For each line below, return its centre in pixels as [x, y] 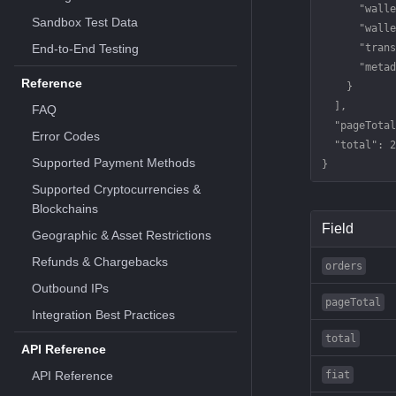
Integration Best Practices [103, 315]
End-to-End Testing [85, 49]
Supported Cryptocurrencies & [116, 189]
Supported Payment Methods [114, 163]
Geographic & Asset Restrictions [122, 235]
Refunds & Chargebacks [100, 262]
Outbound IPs [70, 288]
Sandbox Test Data [85, 22]
